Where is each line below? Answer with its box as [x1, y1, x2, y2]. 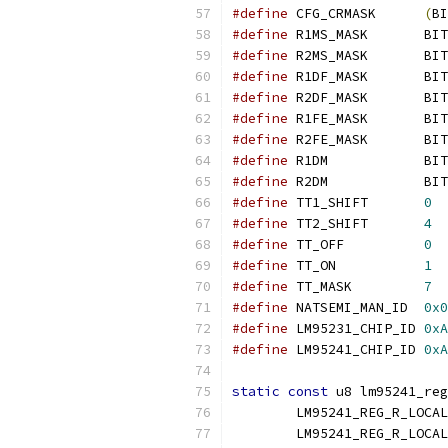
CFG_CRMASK [376, 5, 424, 22]
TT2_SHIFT [368, 215, 424, 232]
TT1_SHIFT [368, 194, 424, 211]
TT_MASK [352, 278, 424, 295]
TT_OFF [344, 236, 424, 253]
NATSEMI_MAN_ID [408, 299, 424, 316]
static [232, 383, 280, 400]
